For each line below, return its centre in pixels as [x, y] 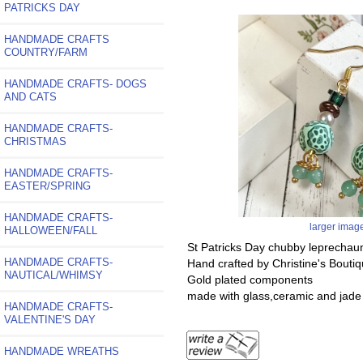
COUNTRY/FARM [46, 52]
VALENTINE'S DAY [50, 319]
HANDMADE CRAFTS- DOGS [75, 83]
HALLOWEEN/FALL [51, 230]
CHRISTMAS [35, 141]
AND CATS [30, 96]
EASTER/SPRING [47, 186]
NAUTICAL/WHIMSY [53, 275]
